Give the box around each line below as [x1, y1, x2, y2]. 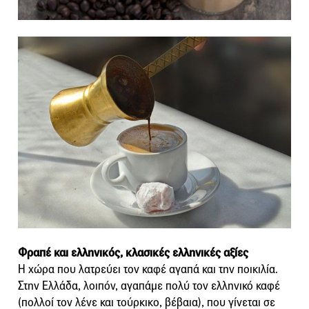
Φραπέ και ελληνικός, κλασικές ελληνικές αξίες [18, 245, 248, 260]
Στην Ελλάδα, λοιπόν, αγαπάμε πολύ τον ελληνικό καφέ [18, 278, 280, 293]
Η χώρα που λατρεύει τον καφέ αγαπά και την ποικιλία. [18, 261, 278, 277]
